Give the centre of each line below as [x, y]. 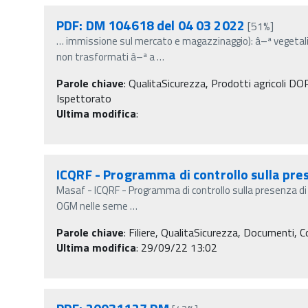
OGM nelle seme [92, 206]
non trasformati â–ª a [106, 56]
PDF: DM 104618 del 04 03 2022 [151, 25]
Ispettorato [84, 98]
